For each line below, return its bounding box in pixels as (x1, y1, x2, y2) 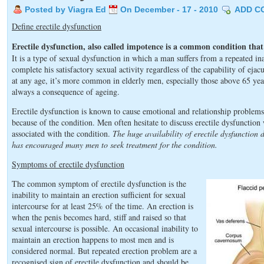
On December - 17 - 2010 (120, 5, 218, 14)
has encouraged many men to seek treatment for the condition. (12, 139, 217, 150)
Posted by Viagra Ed (25, 5, 106, 14)
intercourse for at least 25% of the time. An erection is (12, 200, 193, 212)
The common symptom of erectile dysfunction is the (12, 178, 186, 189)
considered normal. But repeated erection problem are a (12, 245, 197, 256)
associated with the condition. (12, 128, 113, 139)
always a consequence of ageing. (12, 86, 120, 97)
